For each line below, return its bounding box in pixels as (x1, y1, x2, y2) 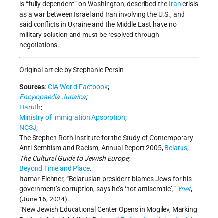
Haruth (19, 103, 41, 111)
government (19, 184, 56, 193)
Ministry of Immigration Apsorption (19, 113, 125, 121)
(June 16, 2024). (19, 195, 69, 203)
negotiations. (19, 40, 59, 49)
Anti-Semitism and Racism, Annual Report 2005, (19, 144, 164, 152)
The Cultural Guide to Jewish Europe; (19, 154, 130, 162)
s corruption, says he (57, 184, 119, 193)
